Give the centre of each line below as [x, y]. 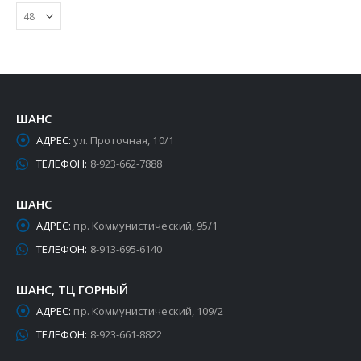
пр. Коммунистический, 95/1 [146, 225]
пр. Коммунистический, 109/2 [149, 311]
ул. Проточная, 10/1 [124, 141]
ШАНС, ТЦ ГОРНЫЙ [72, 289]
